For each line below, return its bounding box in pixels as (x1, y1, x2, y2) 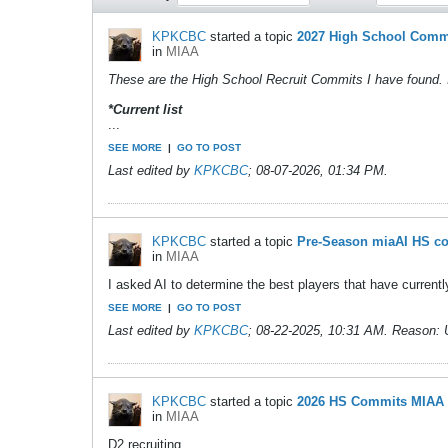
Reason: (392, 323, 440, 338)
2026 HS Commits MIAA (297, 394, 444, 409)
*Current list (108, 102, 182, 117)
